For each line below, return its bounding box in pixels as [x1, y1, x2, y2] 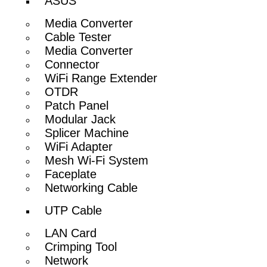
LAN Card [45, 226, 97, 240]
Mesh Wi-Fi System [45, 153, 149, 167]
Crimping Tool [45, 240, 117, 253]
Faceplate [45, 167, 97, 181]
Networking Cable [45, 181, 138, 194]
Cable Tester [45, 30, 112, 44]
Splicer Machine [45, 126, 129, 139]
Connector [45, 57, 100, 71]
